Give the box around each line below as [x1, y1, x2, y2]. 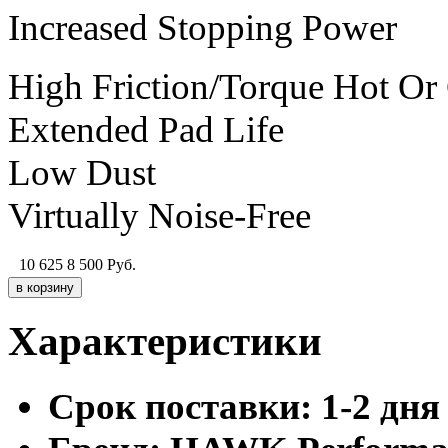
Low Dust [8, 151, 156, 193]
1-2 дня [321, 385, 440, 427]
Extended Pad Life [8, 108, 284, 150]
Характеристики [8, 318, 322, 364]
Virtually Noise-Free [8, 194, 311, 236]
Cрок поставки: [48, 385, 312, 427]
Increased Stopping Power [8, 6, 397, 48]
